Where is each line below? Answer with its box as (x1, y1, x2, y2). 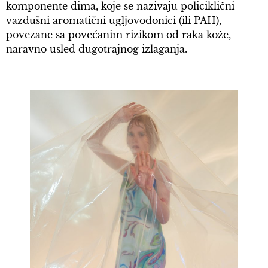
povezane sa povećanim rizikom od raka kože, (6, 28, 231, 41)
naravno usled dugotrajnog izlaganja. (6, 42, 187, 55)
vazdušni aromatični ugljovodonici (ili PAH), (6, 14, 221, 26)
